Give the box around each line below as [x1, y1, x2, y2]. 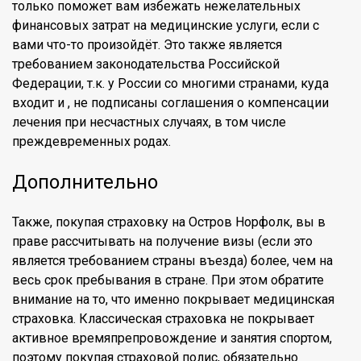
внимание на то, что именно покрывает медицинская [12, 292, 334, 307]
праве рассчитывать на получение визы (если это [12, 234, 313, 249]
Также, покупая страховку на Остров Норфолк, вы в [12, 214, 326, 230]
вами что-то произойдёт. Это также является [12, 37, 282, 52]
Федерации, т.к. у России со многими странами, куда [12, 76, 329, 91]
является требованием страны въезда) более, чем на [12, 253, 333, 268]
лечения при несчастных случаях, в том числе [12, 114, 286, 130]
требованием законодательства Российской [12, 56, 280, 72]
